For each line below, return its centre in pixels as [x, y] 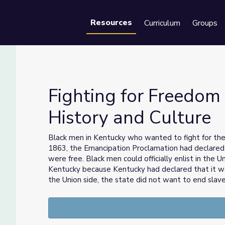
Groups [205, 23]
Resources [111, 23]
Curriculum [162, 23]
